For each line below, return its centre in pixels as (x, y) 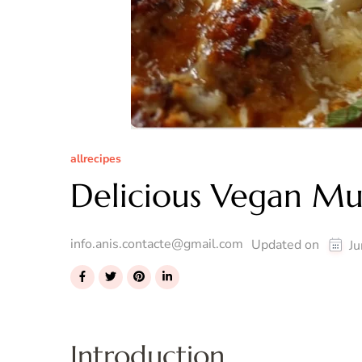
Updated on (287, 244)
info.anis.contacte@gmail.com (157, 244)
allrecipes (96, 159)
